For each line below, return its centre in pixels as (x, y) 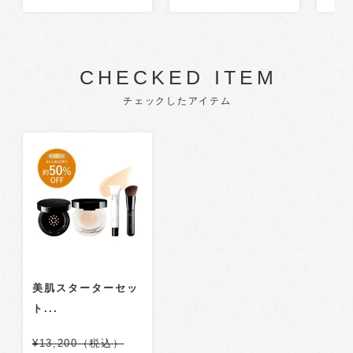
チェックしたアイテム (177, 100)
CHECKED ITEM (178, 77)
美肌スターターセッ (85, 288)
